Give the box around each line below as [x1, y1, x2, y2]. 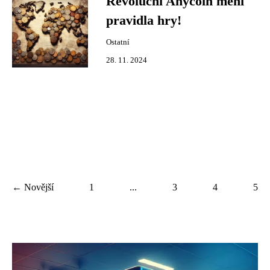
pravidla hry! [106, 13, 181, 28]
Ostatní [106, 38, 130, 46]
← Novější [12, 182, 54, 192]
